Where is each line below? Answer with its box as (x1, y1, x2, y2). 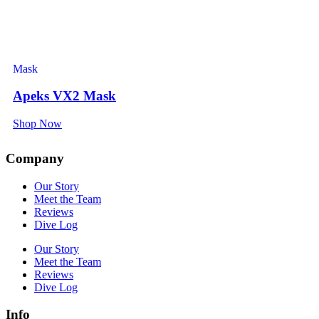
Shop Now (13, 117, 62, 130)
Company (6, 150, 64, 166)
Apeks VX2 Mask (13, 88, 116, 104)
